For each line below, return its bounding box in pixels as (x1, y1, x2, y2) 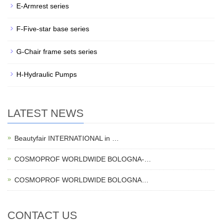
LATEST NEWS (7, 107, 84, 120)
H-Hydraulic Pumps (16, 70, 77, 79)
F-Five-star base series (16, 25, 89, 33)
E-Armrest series (16, 2, 69, 10)
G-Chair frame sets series (16, 48, 97, 56)
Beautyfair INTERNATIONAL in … (14, 134, 119, 143)
